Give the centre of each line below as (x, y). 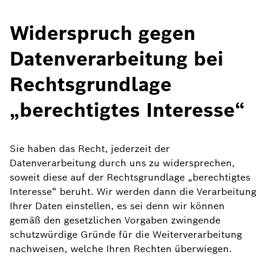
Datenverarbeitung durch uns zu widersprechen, (122, 163)
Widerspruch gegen (103, 33)
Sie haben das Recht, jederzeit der (90, 149)
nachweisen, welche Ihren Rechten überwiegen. (121, 249)
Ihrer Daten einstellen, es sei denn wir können (117, 206)
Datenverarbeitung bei (117, 59)
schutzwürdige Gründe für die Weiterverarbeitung (126, 235)
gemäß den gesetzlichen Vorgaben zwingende (115, 220)
